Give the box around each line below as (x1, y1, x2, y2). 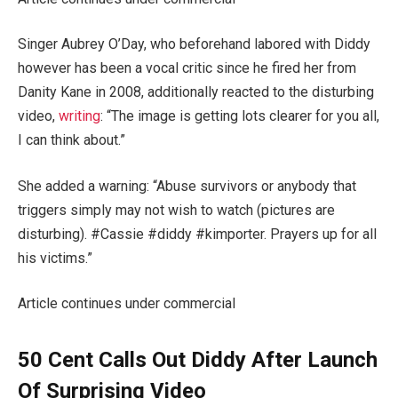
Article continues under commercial (18, 295, 235, 313)
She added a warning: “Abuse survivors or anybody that (18, 177, 356, 195)
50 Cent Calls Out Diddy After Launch (18, 346, 378, 372)
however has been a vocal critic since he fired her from (18, 60, 356, 77)
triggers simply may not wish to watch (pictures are (18, 201, 335, 219)
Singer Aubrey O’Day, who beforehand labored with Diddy (18, 36, 370, 53)
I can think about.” (18, 131, 125, 149)
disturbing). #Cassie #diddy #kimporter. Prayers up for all (18, 225, 377, 243)
